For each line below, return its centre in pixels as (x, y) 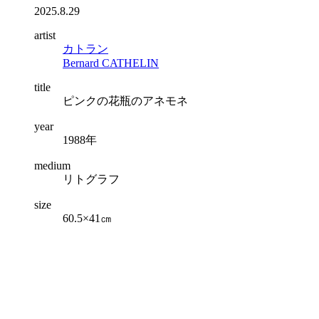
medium (52, 165)
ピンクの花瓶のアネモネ (125, 100)
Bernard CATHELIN (111, 63)
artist (45, 35)
